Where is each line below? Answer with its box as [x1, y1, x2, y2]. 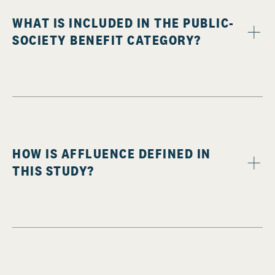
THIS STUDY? [12, 162, 95, 180]
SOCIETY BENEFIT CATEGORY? [12, 31, 201, 49]
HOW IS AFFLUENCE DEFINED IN [12, 145, 211, 163]
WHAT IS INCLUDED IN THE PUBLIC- [12, 14, 234, 32]
